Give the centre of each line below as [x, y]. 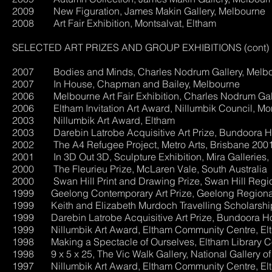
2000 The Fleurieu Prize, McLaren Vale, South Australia [140, 169]
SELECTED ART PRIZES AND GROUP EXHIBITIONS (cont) [141, 47]
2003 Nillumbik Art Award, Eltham [93, 120]
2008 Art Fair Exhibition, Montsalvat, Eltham [114, 23]
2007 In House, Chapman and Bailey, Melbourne [126, 84]
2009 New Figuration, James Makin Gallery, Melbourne [139, 11]
